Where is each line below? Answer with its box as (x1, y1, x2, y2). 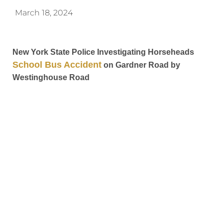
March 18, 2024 (15, 7, 73, 17)
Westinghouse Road (12, 73, 90, 82)
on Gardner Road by (102, 60, 180, 69)
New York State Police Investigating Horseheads (12, 47, 194, 56)
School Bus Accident (12, 59, 102, 70)
